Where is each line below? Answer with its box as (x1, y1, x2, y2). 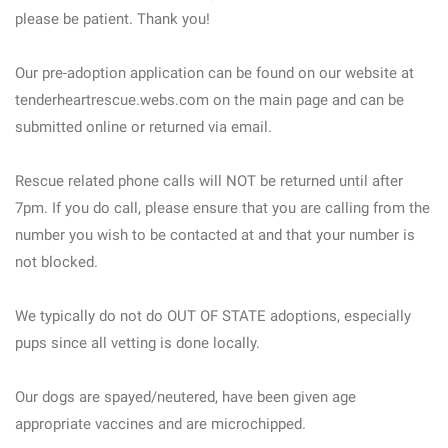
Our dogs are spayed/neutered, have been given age (15, 388, 356, 406)
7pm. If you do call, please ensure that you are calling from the (15, 199, 430, 217)
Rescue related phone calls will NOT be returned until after (15, 172, 403, 190)
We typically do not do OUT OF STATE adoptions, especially (15, 307, 411, 325)
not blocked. (15, 253, 98, 271)
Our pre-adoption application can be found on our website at (15, 64, 414, 82)
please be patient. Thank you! (15, 10, 210, 28)
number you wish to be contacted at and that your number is (15, 226, 415, 244)
